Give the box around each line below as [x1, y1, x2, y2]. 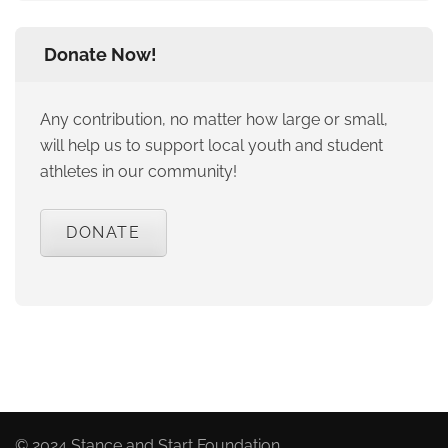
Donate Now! [44, 44, 157, 66]
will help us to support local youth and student [40, 136, 383, 156]
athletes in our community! [40, 162, 237, 182]
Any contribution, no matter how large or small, [40, 110, 388, 130]
